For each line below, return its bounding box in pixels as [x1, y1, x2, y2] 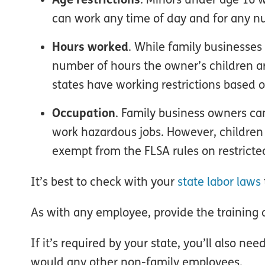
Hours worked [52, 39, 128, 54]
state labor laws [177, 174, 261, 189]
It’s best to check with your [31, 174, 177, 189]
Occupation [52, 105, 115, 120]
